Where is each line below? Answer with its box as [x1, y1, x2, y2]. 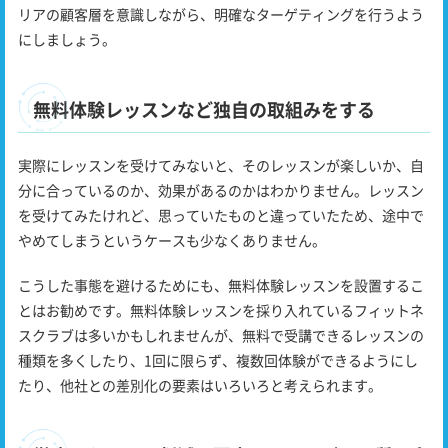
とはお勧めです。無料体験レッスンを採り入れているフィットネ [18, 300, 424, 321]
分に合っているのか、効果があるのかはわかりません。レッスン [18, 180, 424, 201]
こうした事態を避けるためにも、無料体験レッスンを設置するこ [18, 275, 424, 296]
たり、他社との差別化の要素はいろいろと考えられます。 [18, 375, 382, 396]
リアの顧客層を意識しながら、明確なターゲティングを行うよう [18, 4, 424, 25]
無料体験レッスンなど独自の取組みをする [33, 96, 375, 123]
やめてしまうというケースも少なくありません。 [18, 230, 326, 251]
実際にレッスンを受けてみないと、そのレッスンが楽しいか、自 [18, 155, 424, 176]
